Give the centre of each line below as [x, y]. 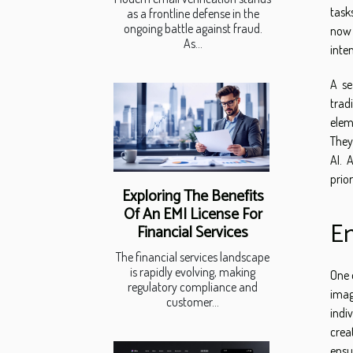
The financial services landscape [193, 257]
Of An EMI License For [193, 215]
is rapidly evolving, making [193, 272]
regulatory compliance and [193, 287]
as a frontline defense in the [193, 14]
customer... [193, 302]
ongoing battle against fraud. [193, 29]
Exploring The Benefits [193, 197]
